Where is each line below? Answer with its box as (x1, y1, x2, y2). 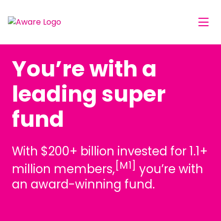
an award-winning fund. (12, 176, 155, 192)
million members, (12, 161, 115, 177)
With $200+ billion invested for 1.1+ (12, 143, 208, 159)
